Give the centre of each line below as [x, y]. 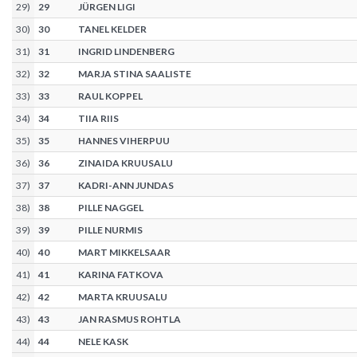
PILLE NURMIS [110, 230]
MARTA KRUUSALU [123, 297]
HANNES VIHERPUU [124, 141]
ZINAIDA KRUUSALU [126, 163]
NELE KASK [103, 342]
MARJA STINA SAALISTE [135, 74]
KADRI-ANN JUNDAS [126, 186]
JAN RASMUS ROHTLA [129, 320]
